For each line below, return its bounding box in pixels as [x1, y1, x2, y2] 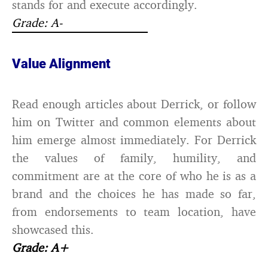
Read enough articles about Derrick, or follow [12, 96, 256, 111]
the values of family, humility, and [12, 150, 256, 165]
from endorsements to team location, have [12, 204, 256, 219]
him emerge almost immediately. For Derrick [12, 132, 256, 147]
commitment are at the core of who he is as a [12, 168, 256, 183]
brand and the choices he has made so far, [12, 186, 256, 201]
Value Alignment [12, 56, 111, 71]
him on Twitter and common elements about [12, 114, 256, 129]
